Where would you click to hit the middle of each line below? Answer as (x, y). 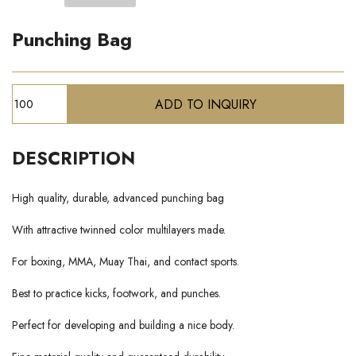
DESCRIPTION (74, 158)
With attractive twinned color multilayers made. (119, 230)
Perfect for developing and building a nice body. (123, 325)
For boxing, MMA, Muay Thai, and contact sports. (126, 261)
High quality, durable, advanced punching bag (118, 198)
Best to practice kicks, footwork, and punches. (116, 293)
